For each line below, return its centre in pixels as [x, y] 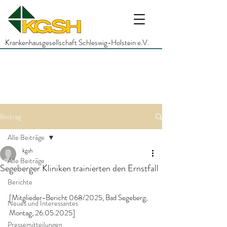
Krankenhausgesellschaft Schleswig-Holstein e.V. [77, 43]
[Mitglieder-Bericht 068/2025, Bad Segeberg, [79, 198]
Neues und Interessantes [43, 203]
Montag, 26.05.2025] [42, 213]
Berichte [20, 182]
